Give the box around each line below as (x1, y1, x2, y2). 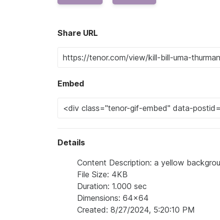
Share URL (57, 28, 98, 38)
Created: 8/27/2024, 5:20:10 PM (77, 205, 195, 215)
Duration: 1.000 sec (77, 181, 147, 191)
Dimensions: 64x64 (77, 193, 149, 203)
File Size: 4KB (77, 169, 128, 179)
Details (57, 137, 85, 147)
